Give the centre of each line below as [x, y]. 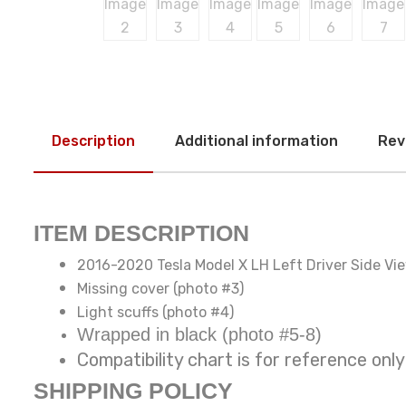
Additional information [256, 141]
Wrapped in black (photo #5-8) [199, 335]
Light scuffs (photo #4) [155, 313]
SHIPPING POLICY [133, 391]
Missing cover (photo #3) [160, 289]
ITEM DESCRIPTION [141, 233]
